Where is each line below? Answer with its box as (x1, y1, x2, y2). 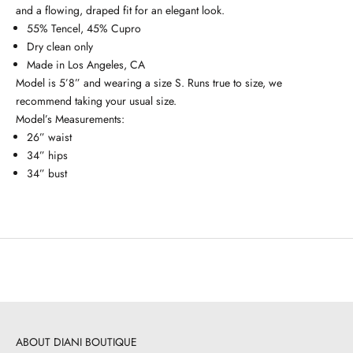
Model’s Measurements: (16, 110, 124, 127)
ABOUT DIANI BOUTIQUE (16, 333, 137, 350)
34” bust (27, 165, 67, 181)
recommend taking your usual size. (16, 92, 180, 109)
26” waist (27, 128, 72, 145)
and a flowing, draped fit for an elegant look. (16, 2, 225, 18)
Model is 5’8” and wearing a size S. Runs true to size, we (16, 74, 282, 91)
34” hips (27, 147, 68, 163)
